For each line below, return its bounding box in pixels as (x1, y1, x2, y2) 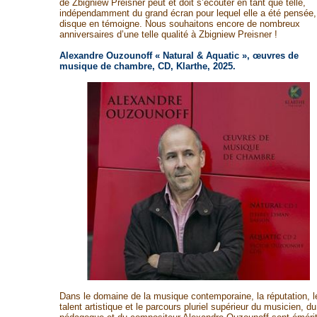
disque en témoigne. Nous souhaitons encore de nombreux (59, 18, 300, 29)
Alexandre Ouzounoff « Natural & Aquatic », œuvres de (59, 50, 299, 61)
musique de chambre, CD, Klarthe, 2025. (59, 61, 236, 71)
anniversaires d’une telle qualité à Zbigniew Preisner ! (59, 29, 277, 40)
